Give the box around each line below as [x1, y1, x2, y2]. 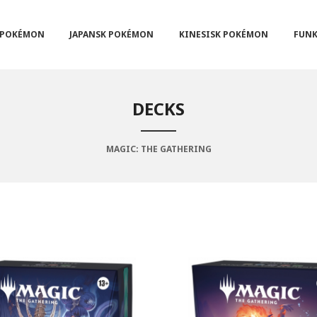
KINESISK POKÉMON [179, 28, 269, 41]
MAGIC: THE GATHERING [105, 143, 212, 156]
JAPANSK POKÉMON [69, 28, 154, 41]
